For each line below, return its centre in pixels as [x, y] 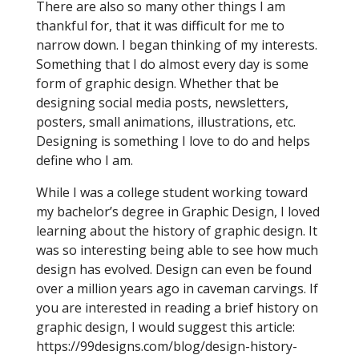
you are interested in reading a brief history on [177, 308]
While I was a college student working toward [171, 193]
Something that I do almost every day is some [172, 65]
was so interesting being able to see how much [177, 250]
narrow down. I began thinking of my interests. [176, 45]
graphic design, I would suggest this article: [165, 327]
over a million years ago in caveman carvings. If [177, 289]
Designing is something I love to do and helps [173, 141]
